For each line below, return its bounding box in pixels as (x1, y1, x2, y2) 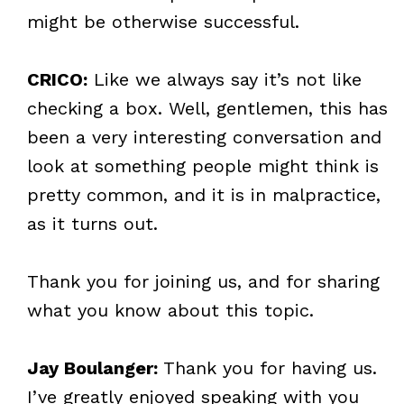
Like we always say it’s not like (87, 68, 362, 90)
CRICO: (26, 68, 87, 90)
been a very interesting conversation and (26, 125, 381, 148)
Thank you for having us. (162, 356, 377, 379)
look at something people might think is (26, 154, 379, 177)
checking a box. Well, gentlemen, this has (26, 96, 388, 119)
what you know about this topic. (26, 298, 314, 321)
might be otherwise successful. (26, 10, 299, 32)
